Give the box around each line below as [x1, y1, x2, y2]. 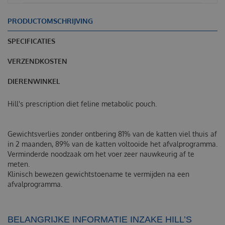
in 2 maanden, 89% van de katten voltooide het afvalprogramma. [8, 139, 217, 148]
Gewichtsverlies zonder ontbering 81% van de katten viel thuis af [8, 129, 217, 138]
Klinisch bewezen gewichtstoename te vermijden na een [8, 169, 189, 178]
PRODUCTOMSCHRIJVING [8, 16, 93, 25]
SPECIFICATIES [8, 36, 55, 45]
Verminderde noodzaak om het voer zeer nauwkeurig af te [8, 149, 194, 158]
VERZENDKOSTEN [8, 56, 67, 65]
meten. [8, 159, 30, 168]
